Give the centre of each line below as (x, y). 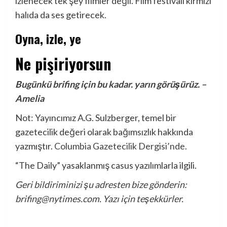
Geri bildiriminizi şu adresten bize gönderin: (101, 185)
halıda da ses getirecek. (61, 15)
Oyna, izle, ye (48, 39)
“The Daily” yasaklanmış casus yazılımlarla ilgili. (106, 165)
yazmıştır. (35, 146)
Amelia (30, 99)
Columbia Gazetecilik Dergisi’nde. (121, 146)
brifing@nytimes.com (57, 199)
